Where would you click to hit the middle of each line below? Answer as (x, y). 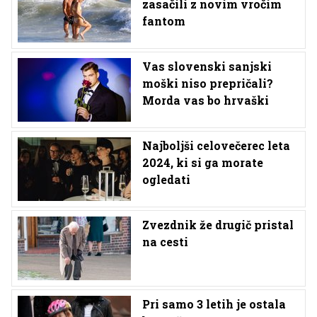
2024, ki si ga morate (203, 163)
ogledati (166, 180)
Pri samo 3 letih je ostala (214, 304)
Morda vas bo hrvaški (206, 100)
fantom (164, 21)
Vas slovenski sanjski (207, 67)
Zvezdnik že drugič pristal (218, 225)
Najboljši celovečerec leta (216, 146)
